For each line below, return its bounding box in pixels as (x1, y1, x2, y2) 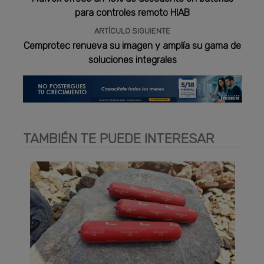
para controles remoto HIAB (75, 7, 190, 19)
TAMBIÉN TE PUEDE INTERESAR (23, 130, 215, 147)
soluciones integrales (88, 54, 177, 66)
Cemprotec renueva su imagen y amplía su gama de (24, 40, 242, 52)
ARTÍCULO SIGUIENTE (94, 27, 171, 36)
